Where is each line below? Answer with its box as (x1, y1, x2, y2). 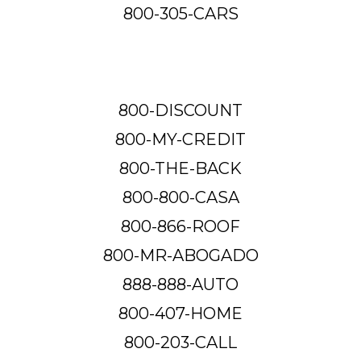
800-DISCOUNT (118, 100, 243, 120)
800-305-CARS (122, 3, 239, 23)
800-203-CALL (124, 332, 237, 352)
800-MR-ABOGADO (102, 245, 259, 265)
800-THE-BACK (118, 158, 243, 178)
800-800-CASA (122, 187, 239, 207)
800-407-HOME (118, 303, 243, 323)
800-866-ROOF (121, 216, 240, 236)
